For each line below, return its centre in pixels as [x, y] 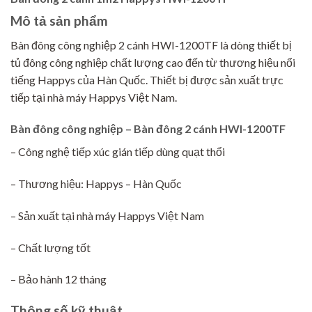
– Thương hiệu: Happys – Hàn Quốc [96, 184]
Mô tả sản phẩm [59, 20]
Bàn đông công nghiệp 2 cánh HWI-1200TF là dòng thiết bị [151, 45]
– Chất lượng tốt [50, 247]
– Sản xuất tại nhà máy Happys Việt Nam [107, 215]
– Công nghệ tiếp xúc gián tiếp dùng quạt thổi [118, 152]
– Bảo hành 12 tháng [58, 279]
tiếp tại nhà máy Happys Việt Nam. [94, 97]
